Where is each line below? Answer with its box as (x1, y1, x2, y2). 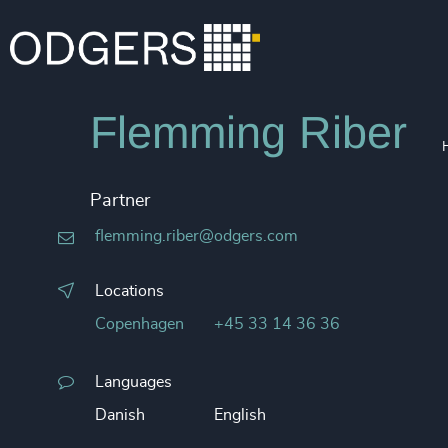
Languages (95, 374, 172, 390)
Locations (95, 283, 164, 299)
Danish (95, 407, 145, 423)
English (214, 407, 266, 423)
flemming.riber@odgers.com (95, 228, 298, 244)
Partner (90, 192, 150, 210)
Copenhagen (95, 316, 184, 332)
